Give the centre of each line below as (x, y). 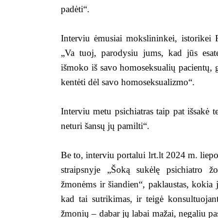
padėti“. (75, 9)
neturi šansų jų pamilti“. (105, 126)
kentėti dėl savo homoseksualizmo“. (128, 82)
